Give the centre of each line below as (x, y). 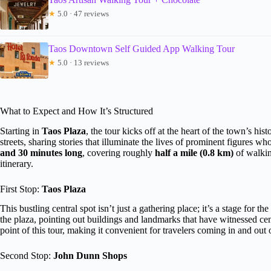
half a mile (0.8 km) (194, 152)
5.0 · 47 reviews (82, 13)
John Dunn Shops (90, 256)
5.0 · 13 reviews (82, 62)
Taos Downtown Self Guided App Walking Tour (142, 48)
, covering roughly (119, 152)
